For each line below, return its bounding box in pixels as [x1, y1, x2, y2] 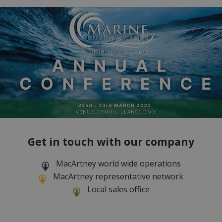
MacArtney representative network [53, 170, 183, 182]
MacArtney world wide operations [55, 158, 181, 169]
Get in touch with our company [28, 134, 194, 149]
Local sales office [87, 183, 150, 195]
